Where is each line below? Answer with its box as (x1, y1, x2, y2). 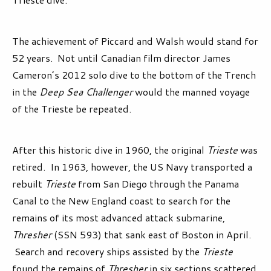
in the (12, 85, 39, 99)
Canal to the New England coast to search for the (12, 194, 230, 208)
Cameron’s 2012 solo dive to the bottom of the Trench (12, 68, 256, 82)
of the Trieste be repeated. (12, 102, 131, 116)
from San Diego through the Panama (76, 177, 239, 191)
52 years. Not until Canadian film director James (12, 51, 230, 65)
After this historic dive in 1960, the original (12, 143, 207, 157)
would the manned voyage (132, 85, 250, 99)
